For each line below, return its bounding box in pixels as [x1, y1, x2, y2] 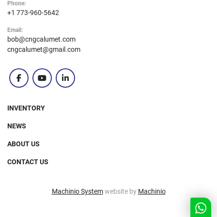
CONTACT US [7, 158, 48, 166]
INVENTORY [7, 104, 45, 112]
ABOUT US [7, 140, 40, 148]
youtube [41, 78, 69, 88]
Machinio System [51, 187, 103, 196]
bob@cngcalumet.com [7, 35, 76, 44]
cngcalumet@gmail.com [7, 46, 80, 54]
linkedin [64, 78, 92, 88]
